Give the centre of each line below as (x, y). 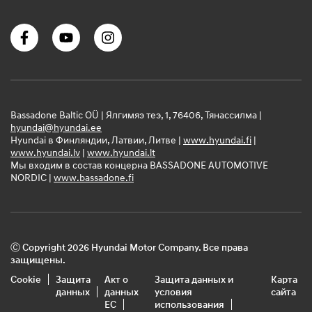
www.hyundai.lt (121, 153)
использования (190, 305)
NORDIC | (32, 178)
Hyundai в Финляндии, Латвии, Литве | (97, 140)
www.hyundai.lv (45, 153)
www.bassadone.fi (94, 178)
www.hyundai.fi (217, 140)
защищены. (38, 260)
